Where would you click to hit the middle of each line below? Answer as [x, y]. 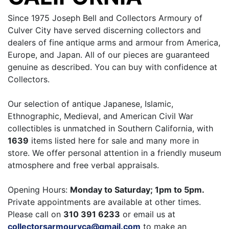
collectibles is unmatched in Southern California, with [110, 128]
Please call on [36, 214]
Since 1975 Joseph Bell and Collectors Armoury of [105, 18]
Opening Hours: [39, 189]
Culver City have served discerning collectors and [104, 30]
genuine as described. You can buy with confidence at [112, 67]
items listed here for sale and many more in [114, 140]
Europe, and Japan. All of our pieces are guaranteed [109, 54]
